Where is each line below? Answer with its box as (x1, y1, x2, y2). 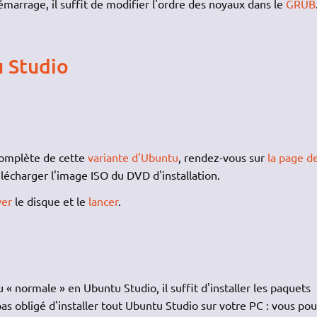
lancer (88, 193, 118, 208)
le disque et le (11, 193, 88, 208)
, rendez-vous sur (178, 150, 267, 165)
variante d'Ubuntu (87, 150, 178, 165)
